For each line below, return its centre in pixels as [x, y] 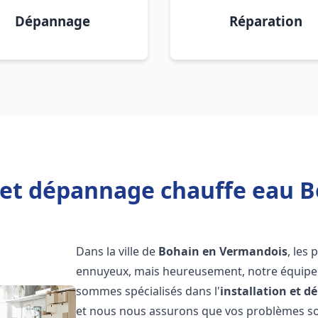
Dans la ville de [117, 251]
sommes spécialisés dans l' [148, 291]
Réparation [265, 21]
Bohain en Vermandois [223, 251]
